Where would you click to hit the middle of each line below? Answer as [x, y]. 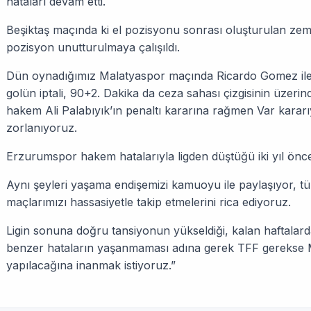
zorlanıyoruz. [42, 128]
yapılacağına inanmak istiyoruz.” [91, 265]
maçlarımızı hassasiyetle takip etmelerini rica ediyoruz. [149, 202]
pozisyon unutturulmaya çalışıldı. [93, 47]
